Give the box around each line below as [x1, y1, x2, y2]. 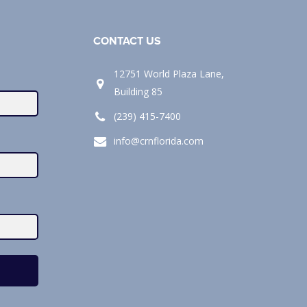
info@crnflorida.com [114, 134, 204, 147]
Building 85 [114, 84, 162, 98]
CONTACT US [93, 35, 161, 49]
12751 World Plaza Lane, [114, 66, 224, 80]
